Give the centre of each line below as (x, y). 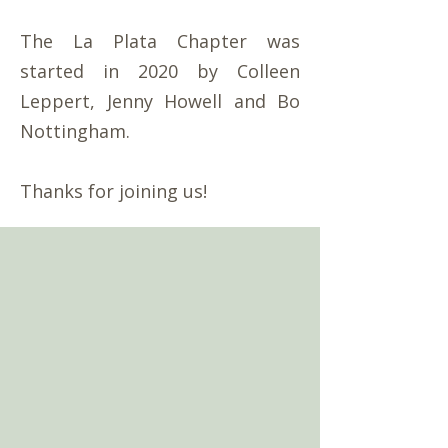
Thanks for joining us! (113, 191)
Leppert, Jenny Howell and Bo (160, 101)
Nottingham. (77, 131)
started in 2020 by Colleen (160, 71)
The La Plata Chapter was (160, 41)
